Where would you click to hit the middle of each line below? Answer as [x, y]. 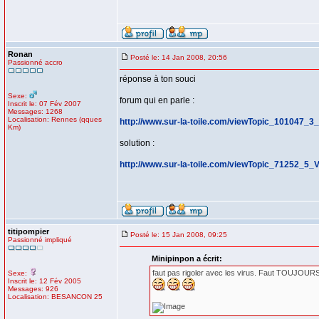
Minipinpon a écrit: [187, 258]
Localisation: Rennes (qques [55, 119]
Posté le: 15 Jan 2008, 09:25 [179, 235]
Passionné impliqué [40, 240]
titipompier [28, 231]
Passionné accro [35, 62]
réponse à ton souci [158, 79]
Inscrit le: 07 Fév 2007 [45, 104]
